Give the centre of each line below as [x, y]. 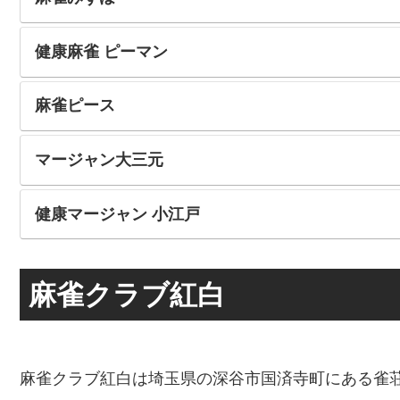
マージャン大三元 [99, 159]
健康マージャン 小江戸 [117, 214]
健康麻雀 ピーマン [101, 51]
